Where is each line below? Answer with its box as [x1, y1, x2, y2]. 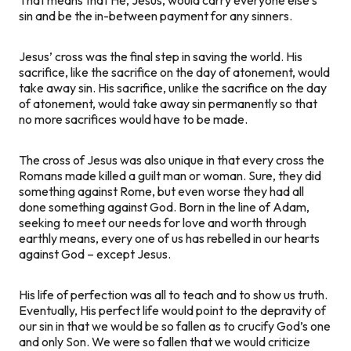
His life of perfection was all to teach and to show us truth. [19, 286, 327, 302]
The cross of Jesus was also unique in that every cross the [19, 151, 324, 168]
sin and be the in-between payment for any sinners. [19, 7, 292, 24]
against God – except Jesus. [19, 245, 171, 262]
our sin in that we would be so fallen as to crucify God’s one [19, 317, 331, 334]
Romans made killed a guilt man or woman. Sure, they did [19, 167, 321, 183]
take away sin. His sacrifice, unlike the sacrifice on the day [19, 79, 327, 96]
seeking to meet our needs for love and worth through [19, 214, 306, 230]
